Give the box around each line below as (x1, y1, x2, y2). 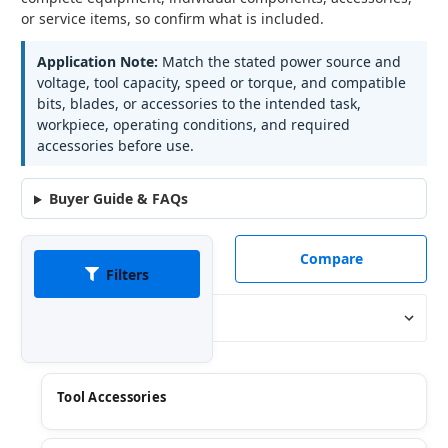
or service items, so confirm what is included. (21, 9, 324, 29)
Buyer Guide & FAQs (48, 189, 188, 209)
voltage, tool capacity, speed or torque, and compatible (37, 73, 406, 93)
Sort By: (21, 309, 71, 328)
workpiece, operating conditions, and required (37, 115, 350, 135)
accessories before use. (37, 136, 194, 156)
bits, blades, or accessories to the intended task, (37, 94, 361, 114)
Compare (299, 249, 363, 269)
